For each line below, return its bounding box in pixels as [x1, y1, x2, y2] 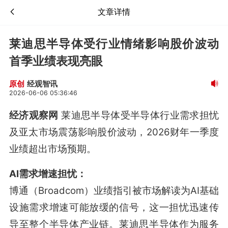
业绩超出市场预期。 [9, 142, 96, 155]
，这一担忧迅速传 [139, 201, 219, 213]
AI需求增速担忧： [9, 167, 87, 180]
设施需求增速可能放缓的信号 [9, 201, 139, 213]
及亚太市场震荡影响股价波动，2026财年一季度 [9, 126, 219, 138]
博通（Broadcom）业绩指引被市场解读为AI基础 [9, 184, 219, 196]
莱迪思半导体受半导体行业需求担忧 [58, 109, 219, 121]
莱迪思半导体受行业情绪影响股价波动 [9, 36, 219, 51]
